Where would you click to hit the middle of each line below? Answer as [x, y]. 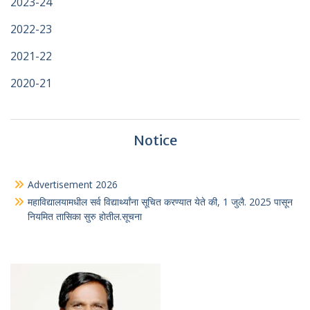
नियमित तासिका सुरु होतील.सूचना [85, 216]
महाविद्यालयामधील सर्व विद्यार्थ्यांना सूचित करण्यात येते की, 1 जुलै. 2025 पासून [160, 202]
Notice [155, 140]
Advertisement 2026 [73, 184]
